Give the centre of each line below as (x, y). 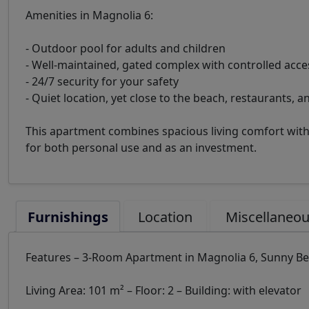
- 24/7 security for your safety (102, 81)
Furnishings (68, 217)
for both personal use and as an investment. (141, 148)
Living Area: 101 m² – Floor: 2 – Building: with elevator (163, 290)
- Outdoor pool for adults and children (126, 48)
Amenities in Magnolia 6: (89, 15)
